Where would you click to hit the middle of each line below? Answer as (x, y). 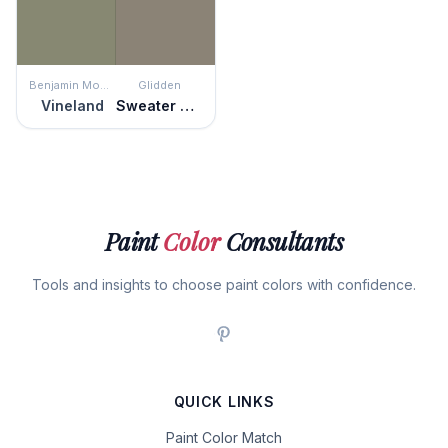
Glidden (159, 85)
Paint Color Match (224, 437)
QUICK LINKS (224, 401)
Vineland (72, 105)
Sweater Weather (187, 105)
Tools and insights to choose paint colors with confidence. (224, 284)
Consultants (282, 241)
